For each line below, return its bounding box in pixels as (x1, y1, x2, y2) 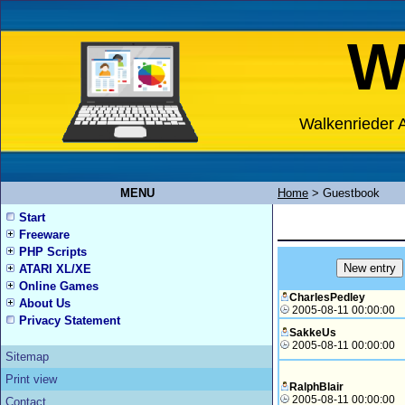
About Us (19, 297, 71, 310)
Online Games (19, 279, 99, 293)
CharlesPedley (289, 291, 365, 304)
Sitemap (5, 350, 49, 363)
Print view (5, 372, 57, 386)
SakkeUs (289, 326, 336, 339)
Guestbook (323, 186, 380, 200)
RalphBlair (289, 381, 344, 393)
